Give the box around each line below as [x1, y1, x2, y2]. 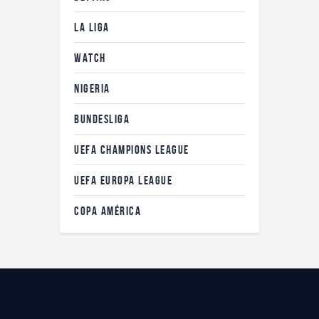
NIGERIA [74, 81, 110, 95]
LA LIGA [74, 20, 110, 33]
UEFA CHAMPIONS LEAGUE [74, 142, 189, 156]
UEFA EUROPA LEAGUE [74, 173, 172, 187]
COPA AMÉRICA [74, 204, 141, 217]
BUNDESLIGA [74, 112, 130, 125]
